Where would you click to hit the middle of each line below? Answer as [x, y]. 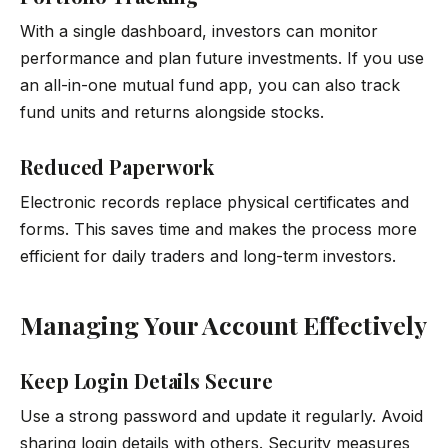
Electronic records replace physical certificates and [214, 201]
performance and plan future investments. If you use [222, 57]
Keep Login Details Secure [146, 381]
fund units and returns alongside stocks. [172, 111]
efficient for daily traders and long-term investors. [208, 255]
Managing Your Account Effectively [223, 325]
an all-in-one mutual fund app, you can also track [210, 84]
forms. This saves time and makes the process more [218, 228]
